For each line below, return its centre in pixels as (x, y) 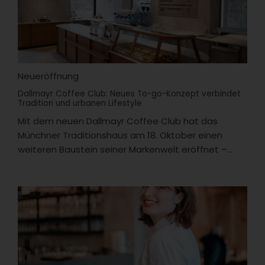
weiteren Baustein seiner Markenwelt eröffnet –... (125, 149)
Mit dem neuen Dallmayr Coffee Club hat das (118, 121)
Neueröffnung (48, 76)
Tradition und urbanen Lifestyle (80, 103)
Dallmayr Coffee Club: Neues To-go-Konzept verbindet (129, 93)
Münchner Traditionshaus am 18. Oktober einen (120, 135)
